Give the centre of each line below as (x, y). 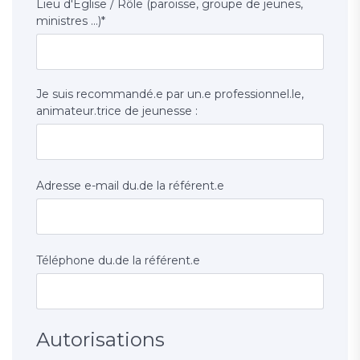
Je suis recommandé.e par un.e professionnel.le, (170, 94)
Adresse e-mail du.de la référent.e (130, 186)
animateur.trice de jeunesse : (117, 111)
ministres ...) (69, 21)
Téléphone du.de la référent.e (118, 261)
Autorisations (100, 340)
